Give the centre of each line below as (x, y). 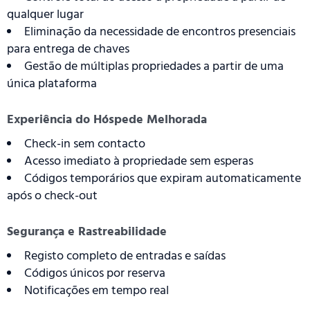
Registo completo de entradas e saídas (125, 256)
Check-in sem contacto (85, 144)
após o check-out (52, 196)
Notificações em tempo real (97, 291)
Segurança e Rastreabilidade (87, 232)
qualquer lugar (45, 15)
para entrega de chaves (68, 49)
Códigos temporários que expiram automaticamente (163, 179)
